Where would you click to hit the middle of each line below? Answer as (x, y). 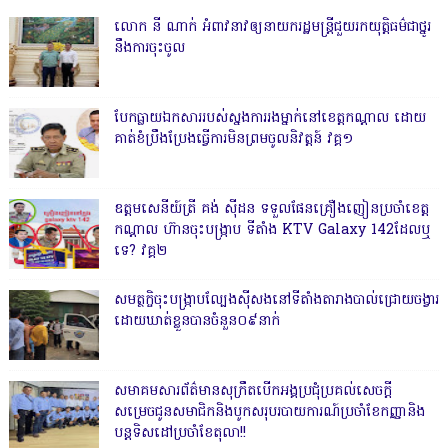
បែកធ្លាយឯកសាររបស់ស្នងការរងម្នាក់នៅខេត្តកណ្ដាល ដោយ (269, 119)
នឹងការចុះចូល (149, 49)
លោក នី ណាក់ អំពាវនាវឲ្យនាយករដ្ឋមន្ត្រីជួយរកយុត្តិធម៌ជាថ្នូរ (272, 28)
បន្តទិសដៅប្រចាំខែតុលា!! (179, 434)
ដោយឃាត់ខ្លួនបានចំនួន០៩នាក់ (196, 322)
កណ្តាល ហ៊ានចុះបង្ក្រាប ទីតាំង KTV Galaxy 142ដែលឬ (271, 231)
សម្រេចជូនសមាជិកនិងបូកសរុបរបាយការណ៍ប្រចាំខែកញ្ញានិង (269, 413)
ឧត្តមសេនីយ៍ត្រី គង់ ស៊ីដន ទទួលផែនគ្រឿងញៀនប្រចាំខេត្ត (271, 210)
